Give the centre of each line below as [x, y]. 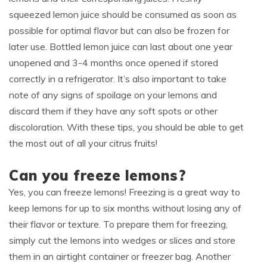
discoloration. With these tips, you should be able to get [126, 127]
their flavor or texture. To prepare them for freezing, [118, 224]
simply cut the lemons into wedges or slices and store [122, 240]
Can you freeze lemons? [97, 176]
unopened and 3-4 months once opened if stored [114, 63]
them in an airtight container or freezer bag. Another [120, 257]
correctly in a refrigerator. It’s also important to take [118, 79]
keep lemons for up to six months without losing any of [125, 208]
